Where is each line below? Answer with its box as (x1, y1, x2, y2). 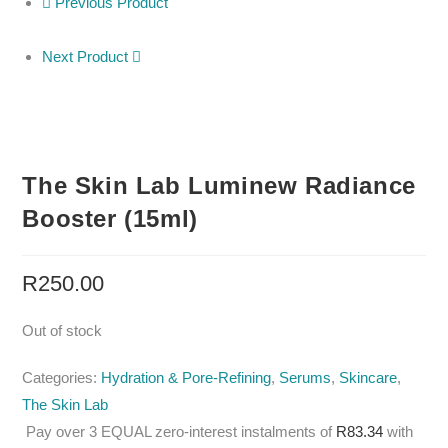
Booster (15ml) (22, 205, 198, 233)
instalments (237, 423, 321, 441)
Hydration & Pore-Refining (101, 369, 272, 387)
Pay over (26, 423, 90, 441)
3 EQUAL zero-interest (89, 423, 238, 441)
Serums (279, 369, 332, 387)
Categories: (22, 369, 102, 387)
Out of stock (22, 322, 103, 340)
